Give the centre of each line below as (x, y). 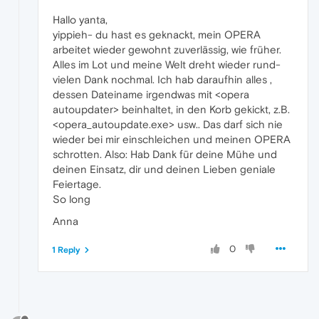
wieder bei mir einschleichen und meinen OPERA (172, 139)
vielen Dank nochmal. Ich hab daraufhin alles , (162, 79)
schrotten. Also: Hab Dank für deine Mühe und (165, 154)
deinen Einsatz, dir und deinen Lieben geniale (164, 169)
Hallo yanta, (80, 19)
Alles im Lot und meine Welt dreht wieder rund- (167, 64)
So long (72, 199)
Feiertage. (77, 184)
